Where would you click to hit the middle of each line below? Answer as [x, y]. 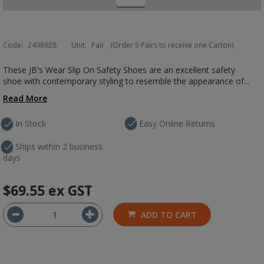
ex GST [70, 190]
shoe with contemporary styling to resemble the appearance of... [126, 81]
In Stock [31, 123]
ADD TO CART [169, 215]
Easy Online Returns [177, 123]
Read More [25, 98]
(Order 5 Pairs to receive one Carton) [172, 45]
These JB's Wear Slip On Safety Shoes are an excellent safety [119, 70]
